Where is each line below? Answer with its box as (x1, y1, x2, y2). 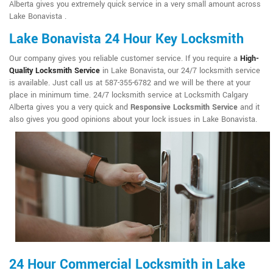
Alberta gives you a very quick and (9, 102, 130, 113)
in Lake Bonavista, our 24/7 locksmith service (100, 65, 260, 77)
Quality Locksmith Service (9, 65, 100, 77)
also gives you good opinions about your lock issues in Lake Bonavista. (9, 114, 257, 126)
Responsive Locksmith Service (130, 102, 238, 113)
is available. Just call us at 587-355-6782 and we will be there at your (9, 77, 250, 89)
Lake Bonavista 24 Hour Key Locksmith (9, 29, 244, 49)
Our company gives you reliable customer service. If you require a (9, 53, 240, 65)
